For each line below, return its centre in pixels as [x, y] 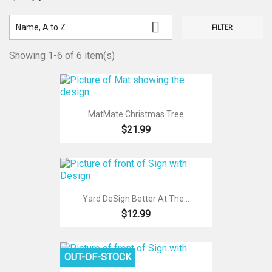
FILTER [222, 28]
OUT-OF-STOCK [98, 257]
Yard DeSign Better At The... [136, 198]
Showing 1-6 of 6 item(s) [62, 56]
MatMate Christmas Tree [136, 114]
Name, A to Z [41, 27]
